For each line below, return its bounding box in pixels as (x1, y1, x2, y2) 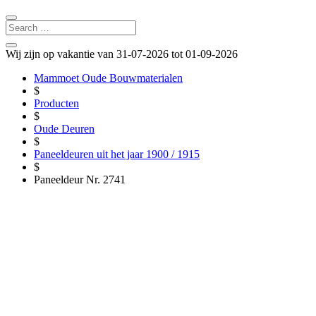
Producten (34, 97, 79, 110)
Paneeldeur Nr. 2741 (34, 174, 126, 186)
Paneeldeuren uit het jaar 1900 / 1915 (34, 148, 200, 161)
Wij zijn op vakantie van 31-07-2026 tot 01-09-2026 (6, 48, 238, 61)
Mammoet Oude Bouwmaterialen (34, 72, 183, 85)
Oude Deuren (34, 123, 95, 135)
